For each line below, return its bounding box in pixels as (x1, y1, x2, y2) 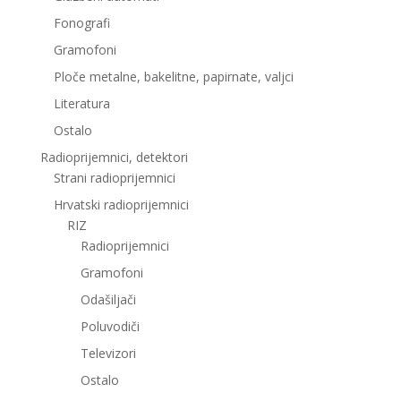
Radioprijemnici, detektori (39, 148, 188, 166)
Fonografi (53, 13, 110, 31)
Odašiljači (80, 290, 136, 308)
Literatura (53, 94, 110, 112)
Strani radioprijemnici (53, 168, 175, 186)
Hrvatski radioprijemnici (53, 195, 189, 213)
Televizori (80, 344, 136, 362)
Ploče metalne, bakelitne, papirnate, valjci (53, 67, 294, 85)
